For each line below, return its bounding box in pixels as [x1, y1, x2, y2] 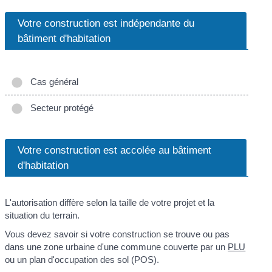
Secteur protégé [25, 102, 94, 113]
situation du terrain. [5, 209, 80, 220]
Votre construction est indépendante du [18, 16, 195, 29]
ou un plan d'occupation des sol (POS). [5, 254, 160, 265]
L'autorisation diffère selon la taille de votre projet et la [5, 197, 215, 208]
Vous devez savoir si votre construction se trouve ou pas [5, 229, 230, 240]
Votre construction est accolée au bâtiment [18, 143, 212, 156]
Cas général [25, 76, 79, 87]
